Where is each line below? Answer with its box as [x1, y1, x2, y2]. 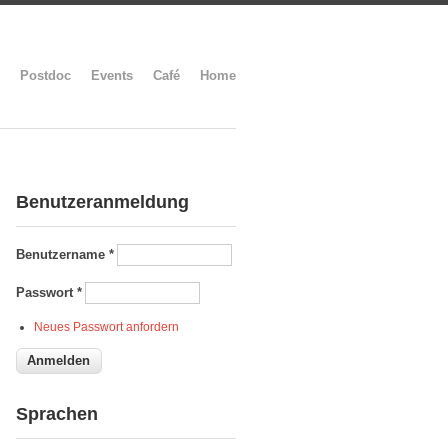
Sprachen [16, 404, 98, 424]
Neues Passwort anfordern [34, 320, 180, 334]
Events [91, 68, 133, 83]
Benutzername [16, 247, 109, 262]
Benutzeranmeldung [16, 192, 189, 212]
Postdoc [20, 68, 71, 83]
